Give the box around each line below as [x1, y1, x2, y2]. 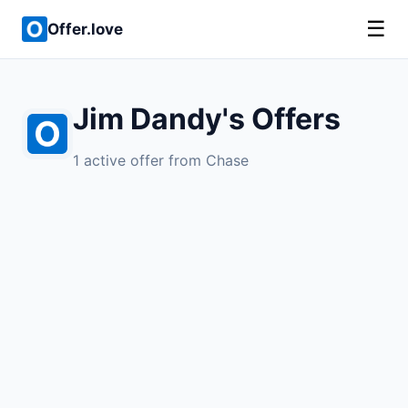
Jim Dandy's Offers [73, 101, 341, 137]
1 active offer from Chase [73, 151, 249, 169]
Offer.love [47, 19, 123, 38]
